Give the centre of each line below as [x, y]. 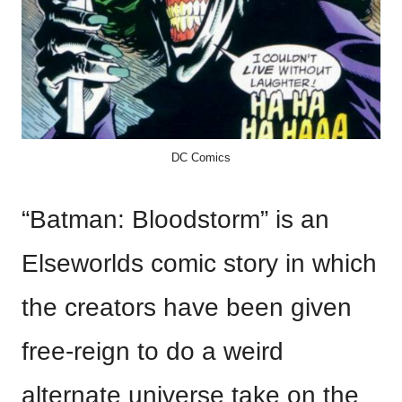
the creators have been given [187, 307]
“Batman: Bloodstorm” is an [175, 219]
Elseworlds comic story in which [199, 263]
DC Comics [201, 157]
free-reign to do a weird [153, 351]
